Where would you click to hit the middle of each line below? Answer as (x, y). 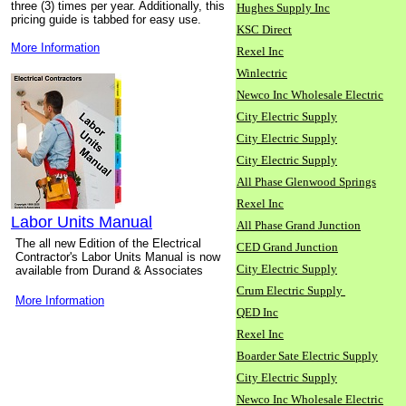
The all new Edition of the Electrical (108, 243)
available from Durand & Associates (109, 271)
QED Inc (257, 312)
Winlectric (262, 73)
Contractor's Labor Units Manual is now (118, 257)
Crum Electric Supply (291, 290)
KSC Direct (264, 29)
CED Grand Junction (287, 247)
